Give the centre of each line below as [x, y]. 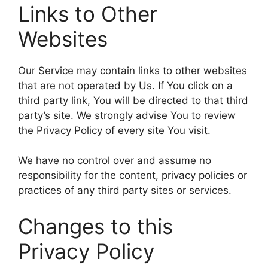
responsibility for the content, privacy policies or [133, 175]
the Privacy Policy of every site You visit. [114, 130]
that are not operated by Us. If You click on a [125, 85]
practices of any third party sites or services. [125, 190]
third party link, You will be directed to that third [133, 100]
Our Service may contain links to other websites [133, 70]
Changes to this [95, 226]
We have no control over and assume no [115, 160]
